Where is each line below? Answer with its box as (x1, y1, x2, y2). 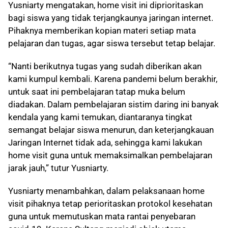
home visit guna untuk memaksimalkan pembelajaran (8, 150, 212, 161)
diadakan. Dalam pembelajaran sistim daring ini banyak (8, 99, 219, 110)
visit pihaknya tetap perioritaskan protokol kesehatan (8, 198, 212, 209)
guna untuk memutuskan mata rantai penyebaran (8, 211, 195, 222)
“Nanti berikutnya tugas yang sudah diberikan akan (8, 61, 202, 72)
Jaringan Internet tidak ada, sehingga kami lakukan (8, 137, 202, 148)
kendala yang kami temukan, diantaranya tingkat (8, 112, 192, 123)
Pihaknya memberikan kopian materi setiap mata (8, 25, 196, 36)
